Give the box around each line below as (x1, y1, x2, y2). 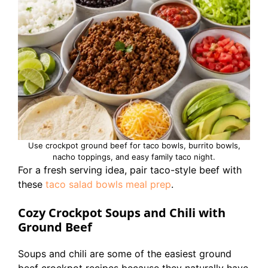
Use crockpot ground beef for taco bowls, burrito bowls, (28, 141, 240, 150)
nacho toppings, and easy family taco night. (53, 152, 215, 162)
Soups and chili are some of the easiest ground (18, 248, 232, 260)
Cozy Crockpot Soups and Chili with (18, 205, 226, 221)
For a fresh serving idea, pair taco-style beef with (18, 164, 242, 176)
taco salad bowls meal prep (45, 178, 171, 190)
